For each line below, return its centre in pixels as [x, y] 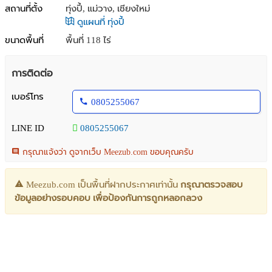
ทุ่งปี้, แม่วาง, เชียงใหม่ [108, 8]
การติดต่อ [32, 73]
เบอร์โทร [28, 97]
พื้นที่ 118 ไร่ [88, 40]
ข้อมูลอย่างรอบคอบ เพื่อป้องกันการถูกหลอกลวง [108, 198]
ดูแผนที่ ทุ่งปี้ [100, 22]
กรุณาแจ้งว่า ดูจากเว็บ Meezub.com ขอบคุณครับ [107, 152]
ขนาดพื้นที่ [24, 40]
